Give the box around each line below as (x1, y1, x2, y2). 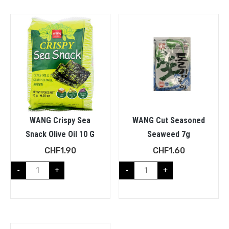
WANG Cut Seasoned (132, 115, 205, 125)
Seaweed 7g (147, 129, 191, 139)
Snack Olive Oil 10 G (26, 129, 95, 139)
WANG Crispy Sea (30, 115, 91, 125)
